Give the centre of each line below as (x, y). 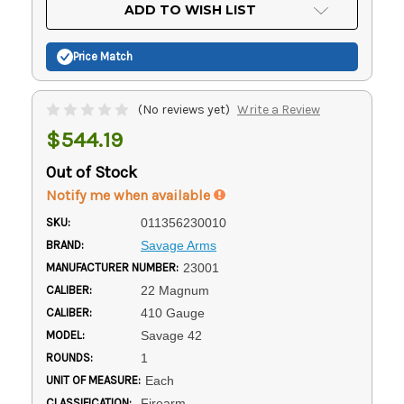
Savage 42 (171, 335)
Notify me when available (130, 195)
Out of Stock (92, 172)
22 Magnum (174, 290)
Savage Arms (178, 245)
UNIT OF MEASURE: (93, 380)
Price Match (103, 57)
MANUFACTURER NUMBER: (112, 267)
